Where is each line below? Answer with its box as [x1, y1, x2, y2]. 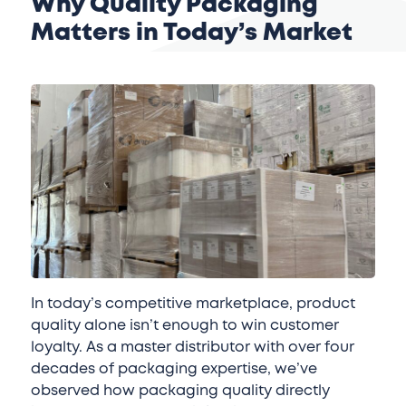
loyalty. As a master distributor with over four [30, 337, 354, 358]
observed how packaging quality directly [30, 381, 330, 401]
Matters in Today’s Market [30, 16, 353, 50]
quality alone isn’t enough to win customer [30, 315, 339, 336]
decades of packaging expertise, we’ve [30, 359, 317, 380]
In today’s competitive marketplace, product [30, 294, 355, 314]
